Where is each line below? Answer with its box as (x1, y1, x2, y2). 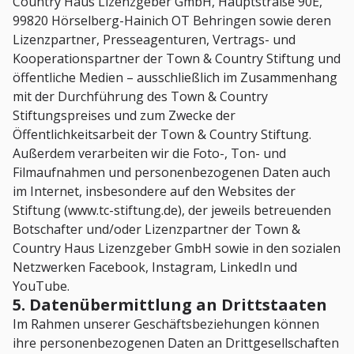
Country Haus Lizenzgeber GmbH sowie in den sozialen (13, 239, 341, 258)
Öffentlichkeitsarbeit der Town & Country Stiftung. (13, 126, 311, 144)
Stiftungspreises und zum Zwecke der (13, 107, 235, 125)
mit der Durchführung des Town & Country (13, 88, 268, 106)
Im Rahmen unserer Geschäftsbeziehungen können (13, 315, 319, 333)
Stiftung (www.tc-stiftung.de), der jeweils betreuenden (13, 201, 331, 220)
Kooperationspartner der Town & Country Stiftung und (13, 50, 341, 68)
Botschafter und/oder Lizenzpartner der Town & (13, 220, 300, 239)
